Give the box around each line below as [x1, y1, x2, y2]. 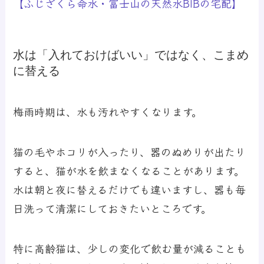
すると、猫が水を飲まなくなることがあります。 [13, 163, 245, 179]
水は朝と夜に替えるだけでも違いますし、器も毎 [13, 181, 246, 197]
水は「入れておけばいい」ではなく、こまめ [13, 48, 249, 61]
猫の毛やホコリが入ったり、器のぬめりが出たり [13, 144, 246, 160]
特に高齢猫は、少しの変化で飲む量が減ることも [13, 240, 247, 256]
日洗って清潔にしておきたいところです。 [13, 200, 212, 216]
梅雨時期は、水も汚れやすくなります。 [13, 104, 203, 120]
